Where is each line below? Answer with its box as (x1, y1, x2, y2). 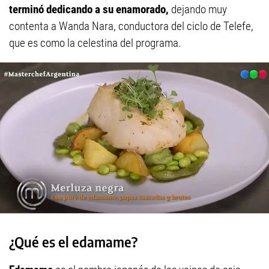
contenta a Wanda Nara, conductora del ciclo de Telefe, (9, 19, 253, 34)
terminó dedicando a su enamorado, (9, 2, 169, 17)
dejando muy (169, 2, 227, 17)
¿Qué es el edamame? (9, 232, 138, 250)
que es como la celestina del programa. (9, 36, 181, 50)
